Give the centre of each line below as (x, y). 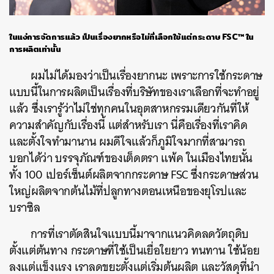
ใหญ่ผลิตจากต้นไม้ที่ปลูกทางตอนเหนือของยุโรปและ (128, 191)
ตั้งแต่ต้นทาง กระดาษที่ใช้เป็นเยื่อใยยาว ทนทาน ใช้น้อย (135, 250)
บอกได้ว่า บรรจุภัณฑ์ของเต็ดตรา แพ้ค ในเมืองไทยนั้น (131, 158)
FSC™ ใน (238, 36)
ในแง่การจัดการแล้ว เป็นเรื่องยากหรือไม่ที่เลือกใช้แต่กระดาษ (116, 36)
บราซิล (25, 207)
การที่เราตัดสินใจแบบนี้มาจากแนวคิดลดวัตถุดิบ (140, 234)
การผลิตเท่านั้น (35, 49)
